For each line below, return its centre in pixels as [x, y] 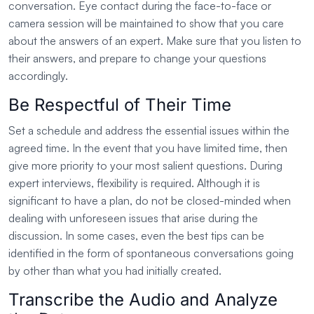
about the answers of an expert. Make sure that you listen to [155, 41]
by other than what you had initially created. [115, 271]
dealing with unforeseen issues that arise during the [133, 218]
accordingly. [38, 76]
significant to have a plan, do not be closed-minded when [150, 201]
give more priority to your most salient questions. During [145, 166]
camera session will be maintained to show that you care [146, 23]
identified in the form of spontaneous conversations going [151, 253]
